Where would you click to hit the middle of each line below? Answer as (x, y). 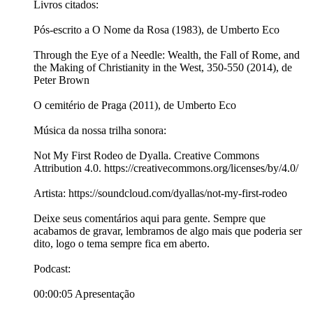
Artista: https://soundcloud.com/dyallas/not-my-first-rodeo (160, 194)
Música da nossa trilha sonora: (100, 131)
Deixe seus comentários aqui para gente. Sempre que (150, 219)
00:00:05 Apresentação (84, 294)
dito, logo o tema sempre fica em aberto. (122, 244)
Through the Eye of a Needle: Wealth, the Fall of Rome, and (167, 55)
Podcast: (52, 269)
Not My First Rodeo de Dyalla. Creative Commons (146, 156)
